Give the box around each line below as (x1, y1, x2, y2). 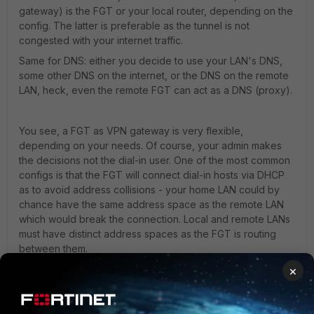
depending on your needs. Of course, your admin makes (19, 139, 282, 151)
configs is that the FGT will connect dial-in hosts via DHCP (19, 169, 285, 181)
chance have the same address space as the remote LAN (19, 198, 284, 210)
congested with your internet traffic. (19, 34, 183, 46)
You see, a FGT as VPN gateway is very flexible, (19, 125, 243, 137)
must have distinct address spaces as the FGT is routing (19, 228, 276, 240)
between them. (19, 243, 88, 254)
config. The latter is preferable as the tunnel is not (19, 20, 250, 32)
